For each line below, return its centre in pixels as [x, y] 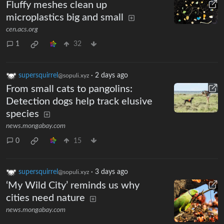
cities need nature [45, 198]
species [22, 114]
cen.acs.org [22, 29]
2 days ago [111, 75]
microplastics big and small [65, 17]
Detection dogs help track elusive [79, 101]
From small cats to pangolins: [69, 89]
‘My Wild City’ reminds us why [73, 186]
